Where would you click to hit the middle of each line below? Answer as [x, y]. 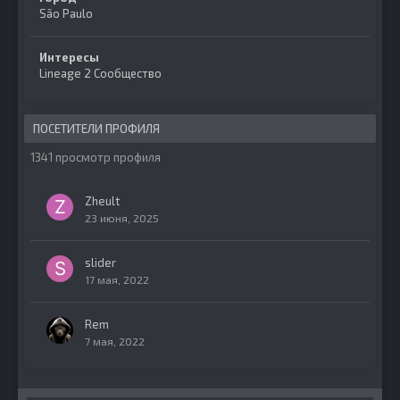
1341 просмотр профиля [96, 157]
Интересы [69, 57]
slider [100, 262]
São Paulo [66, 13]
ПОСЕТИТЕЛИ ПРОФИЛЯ [96, 129]
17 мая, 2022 [117, 279]
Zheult [102, 201]
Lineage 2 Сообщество [100, 73]
